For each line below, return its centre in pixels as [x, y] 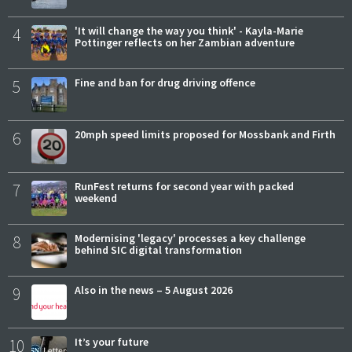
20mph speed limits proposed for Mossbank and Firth [205, 135]
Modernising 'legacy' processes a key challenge [190, 238]
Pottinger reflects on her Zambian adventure [185, 43]
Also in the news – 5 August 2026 [154, 290]
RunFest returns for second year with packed [184, 187]
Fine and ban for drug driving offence [165, 83]
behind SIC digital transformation [158, 250]
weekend [96, 198]
